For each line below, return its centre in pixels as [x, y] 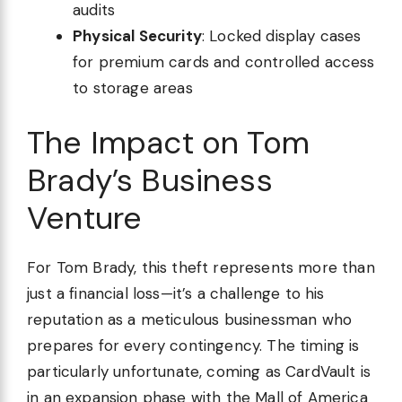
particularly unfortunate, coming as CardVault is [199, 372]
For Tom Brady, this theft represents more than [201, 268]
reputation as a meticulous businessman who [190, 320]
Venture [85, 218]
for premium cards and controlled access [224, 61]
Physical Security [137, 35]
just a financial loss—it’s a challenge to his [176, 294]
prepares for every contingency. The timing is [193, 346]
